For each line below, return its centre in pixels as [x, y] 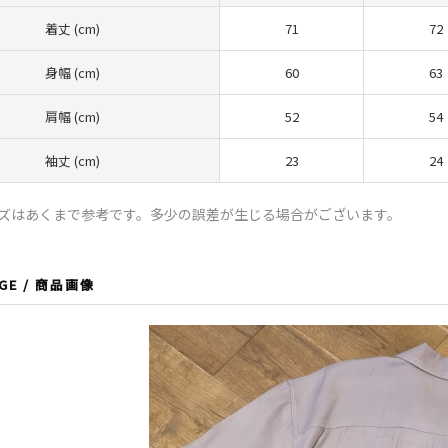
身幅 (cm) [72, 72]
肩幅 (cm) [72, 116]
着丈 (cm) [72, 28]
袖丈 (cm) [72, 160]
